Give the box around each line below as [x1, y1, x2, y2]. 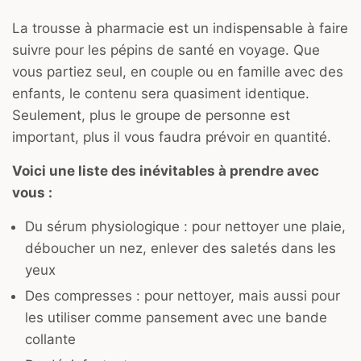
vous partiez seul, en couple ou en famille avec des [12, 63, 343, 80]
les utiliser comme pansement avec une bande [25, 309, 327, 326]
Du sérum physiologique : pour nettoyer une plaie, [25, 218, 346, 234]
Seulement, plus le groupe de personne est [12, 106, 290, 123]
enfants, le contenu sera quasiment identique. [12, 85, 309, 102]
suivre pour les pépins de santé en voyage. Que [12, 41, 320, 58]
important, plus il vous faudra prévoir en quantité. [12, 128, 331, 145]
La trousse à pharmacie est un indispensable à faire [12, 19, 348, 36]
